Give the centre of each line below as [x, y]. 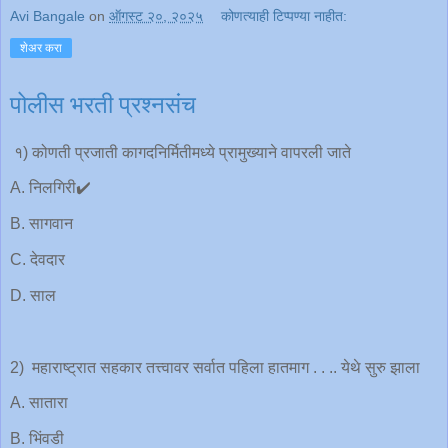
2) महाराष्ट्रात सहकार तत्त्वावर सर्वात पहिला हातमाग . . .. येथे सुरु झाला [215, 367]
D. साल [33, 295]
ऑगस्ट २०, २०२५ [156, 15]
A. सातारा [39, 403]
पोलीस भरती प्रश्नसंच [103, 104]
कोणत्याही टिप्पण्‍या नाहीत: [284, 15]
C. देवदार [37, 260]
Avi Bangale [47, 15]
